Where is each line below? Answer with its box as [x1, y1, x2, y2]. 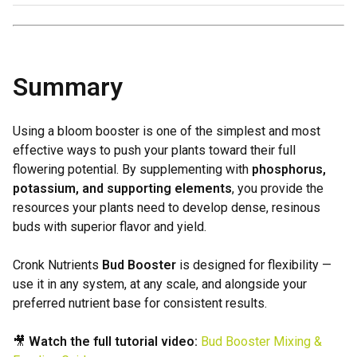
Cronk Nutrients [13, 257, 102, 273]
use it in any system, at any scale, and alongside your [13, 277, 307, 292]
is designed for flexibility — [176, 257, 331, 273]
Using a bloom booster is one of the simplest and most [13, 124, 320, 139]
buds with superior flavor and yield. [13, 219, 206, 234]
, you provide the [232, 181, 324, 196]
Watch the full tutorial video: [29, 334, 198, 349]
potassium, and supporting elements [13, 181, 232, 196]
